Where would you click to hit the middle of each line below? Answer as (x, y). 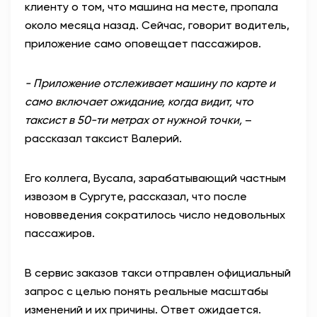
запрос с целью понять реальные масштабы (146, 291)
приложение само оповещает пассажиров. (143, 43)
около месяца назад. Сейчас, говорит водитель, (157, 25)
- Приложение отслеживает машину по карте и (150, 83)
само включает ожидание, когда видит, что (139, 101)
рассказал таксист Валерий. (103, 138)
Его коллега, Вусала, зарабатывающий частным (155, 178)
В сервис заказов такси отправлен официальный (158, 272)
